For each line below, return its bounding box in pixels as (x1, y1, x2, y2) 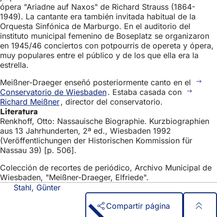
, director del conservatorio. (60, 96, 163, 107)
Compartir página (106, 201, 170, 211)
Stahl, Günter (14, 182, 61, 192)
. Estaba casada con (107, 87, 184, 97)
